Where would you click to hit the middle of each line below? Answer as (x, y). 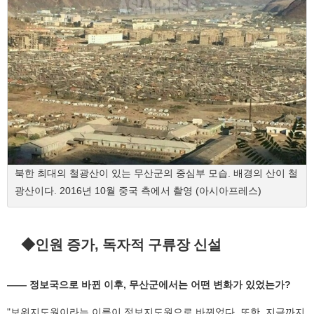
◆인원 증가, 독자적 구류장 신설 (121, 245)
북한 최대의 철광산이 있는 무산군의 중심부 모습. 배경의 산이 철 (156, 173)
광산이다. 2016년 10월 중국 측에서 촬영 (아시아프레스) (138, 191)
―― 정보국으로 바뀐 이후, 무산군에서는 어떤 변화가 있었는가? (149, 284)
